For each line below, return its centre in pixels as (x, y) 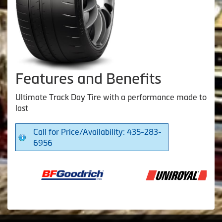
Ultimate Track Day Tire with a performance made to (111, 97)
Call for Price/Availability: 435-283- (97, 132)
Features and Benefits (88, 79)
